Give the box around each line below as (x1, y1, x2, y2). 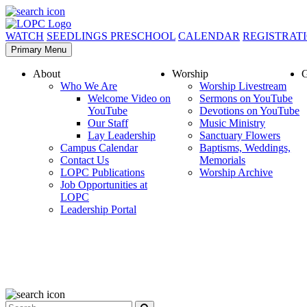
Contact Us (60, 154, 109, 166)
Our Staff (88, 117, 128, 129)
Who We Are (60, 80, 117, 92)
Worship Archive (199, 167, 273, 178)
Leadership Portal (60, 204, 136, 215)
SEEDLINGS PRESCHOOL (47, 30, 175, 42)
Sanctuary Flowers (199, 130, 281, 141)
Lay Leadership (88, 130, 156, 141)
